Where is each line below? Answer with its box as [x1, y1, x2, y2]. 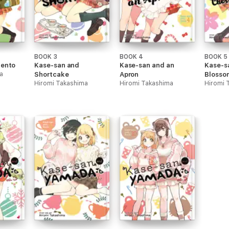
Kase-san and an [119, 61, 174, 69]
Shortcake [34, 71, 69, 78]
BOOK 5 [204, 53, 228, 60]
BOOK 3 [34, 53, 58, 60]
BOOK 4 [119, 53, 143, 60]
